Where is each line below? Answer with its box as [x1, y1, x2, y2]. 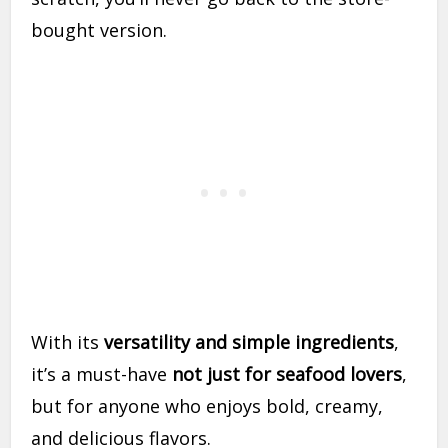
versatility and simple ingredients [104, 330, 395, 355]
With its [31, 330, 105, 355]
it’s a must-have [31, 362, 173, 387]
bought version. [31, 18, 168, 43]
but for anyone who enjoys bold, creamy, [31, 394, 384, 419]
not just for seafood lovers [172, 362, 403, 387]
